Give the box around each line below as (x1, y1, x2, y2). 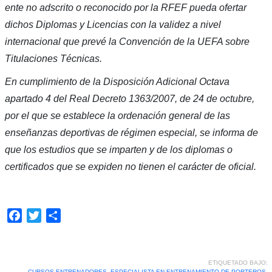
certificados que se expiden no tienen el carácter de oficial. (4, 161, 256, 172)
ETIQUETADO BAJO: (208, 259, 268, 267)
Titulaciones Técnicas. (4, 53, 102, 64)
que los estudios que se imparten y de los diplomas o (4, 144, 233, 155)
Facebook (21, 210, 65, 221)
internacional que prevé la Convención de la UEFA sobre (4, 36, 250, 47)
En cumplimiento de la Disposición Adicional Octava (4, 76, 229, 87)
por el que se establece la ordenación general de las (4, 110, 230, 121)
